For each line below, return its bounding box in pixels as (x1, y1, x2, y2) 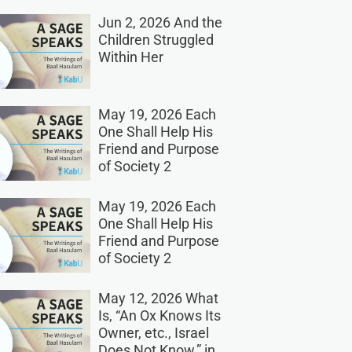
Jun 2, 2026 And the (97, 14, 222, 31)
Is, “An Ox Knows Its (97, 307, 221, 324)
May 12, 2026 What (97, 290, 218, 307)
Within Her (97, 49, 163, 66)
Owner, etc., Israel (97, 324, 209, 342)
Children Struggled (97, 31, 214, 49)
